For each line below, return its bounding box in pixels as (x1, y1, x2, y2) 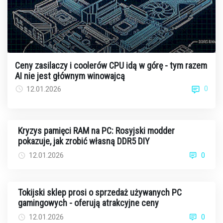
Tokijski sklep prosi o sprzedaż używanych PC (18, 187, 182, 198)
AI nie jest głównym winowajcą (15, 70, 125, 81)
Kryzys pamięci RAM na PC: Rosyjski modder (18, 125, 175, 136)
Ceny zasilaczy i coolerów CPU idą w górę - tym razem (15, 60, 207, 71)
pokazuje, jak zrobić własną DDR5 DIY (18, 135, 150, 146)
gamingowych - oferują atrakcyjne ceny (18, 197, 159, 208)
